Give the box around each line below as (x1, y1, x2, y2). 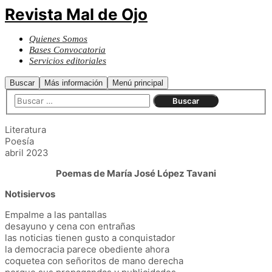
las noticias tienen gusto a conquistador (5, 231, 175, 243)
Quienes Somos (29, 34, 87, 44)
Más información (44, 78, 103, 87)
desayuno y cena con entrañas (5, 220, 135, 232)
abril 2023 (5, 146, 49, 158)
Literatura (5, 123, 46, 135)
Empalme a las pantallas (5, 208, 107, 220)
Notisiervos (5, 188, 55, 200)
